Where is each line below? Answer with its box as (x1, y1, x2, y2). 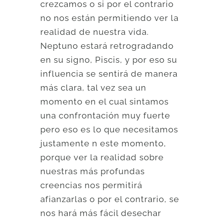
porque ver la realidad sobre (40, 152, 164, 162)
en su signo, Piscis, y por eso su (40, 54, 178, 65)
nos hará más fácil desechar (40, 208, 162, 218)
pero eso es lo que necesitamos (40, 124, 179, 134)
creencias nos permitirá (40, 180, 143, 190)
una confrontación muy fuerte (40, 110, 171, 120)
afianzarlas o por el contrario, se (40, 194, 180, 204)
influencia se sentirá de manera (40, 68, 178, 79)
